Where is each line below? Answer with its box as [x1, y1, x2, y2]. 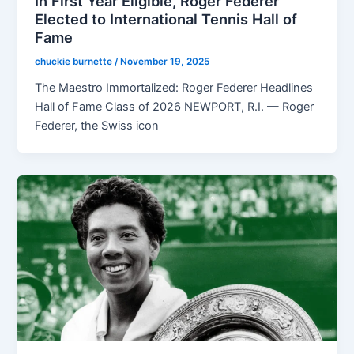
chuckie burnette [35, 56, 115, 68]
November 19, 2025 [120, 56, 210, 68]
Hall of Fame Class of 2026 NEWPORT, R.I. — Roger [35, 100, 314, 115]
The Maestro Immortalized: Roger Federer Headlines [35, 81, 314, 96]
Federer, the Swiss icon [35, 119, 160, 134]
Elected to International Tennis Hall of [35, 10, 298, 28]
